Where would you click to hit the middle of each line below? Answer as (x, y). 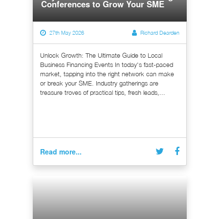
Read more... (61, 151)
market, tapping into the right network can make (107, 74)
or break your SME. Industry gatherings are (99, 83)
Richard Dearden (160, 32)
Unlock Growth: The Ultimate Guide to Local (101, 55)
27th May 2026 (66, 32)
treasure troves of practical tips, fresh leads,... (102, 92)
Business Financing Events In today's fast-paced (106, 64)
